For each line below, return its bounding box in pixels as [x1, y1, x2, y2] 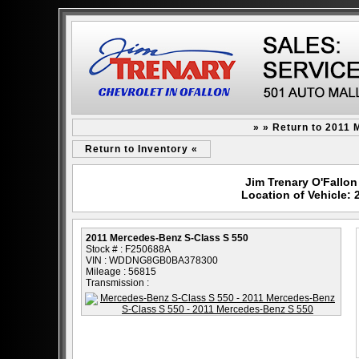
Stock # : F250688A [86, 244, 171, 255]
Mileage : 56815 [86, 266, 156, 277]
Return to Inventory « [85, 143, 198, 155]
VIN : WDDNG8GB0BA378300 [86, 255, 218, 266]
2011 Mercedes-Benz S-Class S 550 [86, 232, 248, 244]
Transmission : [86, 277, 149, 288]
